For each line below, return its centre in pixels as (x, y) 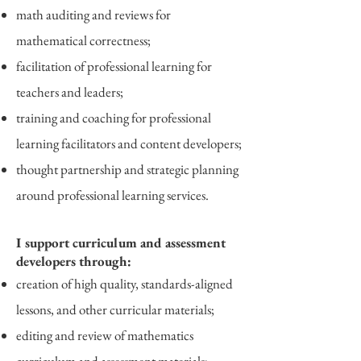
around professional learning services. (112, 195)
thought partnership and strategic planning (127, 169)
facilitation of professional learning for (114, 66)
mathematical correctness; (83, 40)
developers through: (74, 261)
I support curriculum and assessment (121, 243)
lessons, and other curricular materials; (115, 309)
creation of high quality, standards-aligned (124, 284)
